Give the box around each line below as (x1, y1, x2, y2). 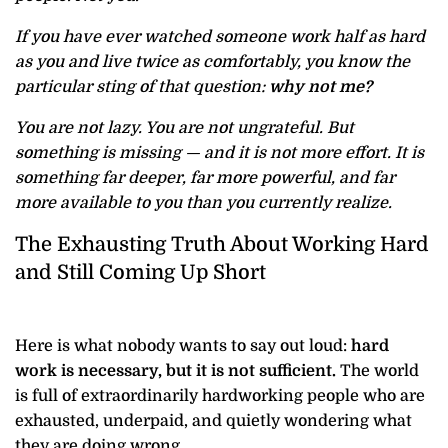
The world (336, 362, 419, 381)
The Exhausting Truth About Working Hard (15, 233, 429, 257)
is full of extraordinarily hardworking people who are (15, 387, 425, 406)
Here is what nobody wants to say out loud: (15, 337, 351, 356)
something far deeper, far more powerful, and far (15, 169, 395, 188)
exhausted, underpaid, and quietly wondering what (15, 412, 412, 431)
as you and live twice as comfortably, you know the (15, 53, 410, 72)
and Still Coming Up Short (15, 261, 266, 285)
